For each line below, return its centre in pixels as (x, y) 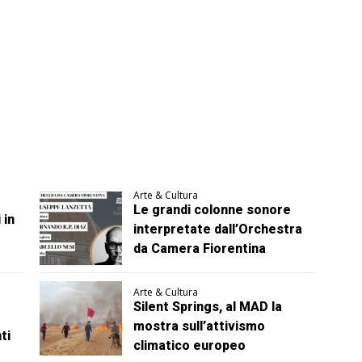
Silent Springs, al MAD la (208, 307)
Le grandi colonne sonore (213, 209)
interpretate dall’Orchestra (218, 229)
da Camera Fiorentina (200, 248)
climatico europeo (190, 346)
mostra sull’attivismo (200, 326)
